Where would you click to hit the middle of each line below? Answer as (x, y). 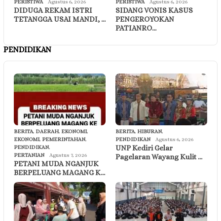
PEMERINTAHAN (64, 139)
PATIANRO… (136, 28)
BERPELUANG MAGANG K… (59, 172)
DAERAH (47, 131)
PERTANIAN (29, 155)
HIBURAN (149, 131)
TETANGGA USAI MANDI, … (60, 19)
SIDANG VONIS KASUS (154, 11)
